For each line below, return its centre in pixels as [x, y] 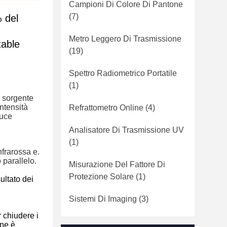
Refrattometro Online [106, 108]
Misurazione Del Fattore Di [117, 164]
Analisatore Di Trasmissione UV [126, 130]
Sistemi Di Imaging [103, 199]
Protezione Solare [101, 177]
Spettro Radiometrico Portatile [123, 73]
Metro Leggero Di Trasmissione [125, 39]
